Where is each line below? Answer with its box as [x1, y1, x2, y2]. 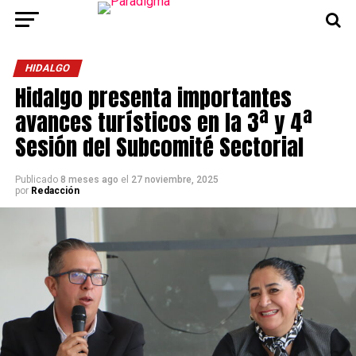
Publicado [14, 174, 58, 185]
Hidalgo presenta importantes [14, 80, 292, 114]
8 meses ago [60, 174, 118, 185]
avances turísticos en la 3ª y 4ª [14, 105, 312, 139]
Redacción [30, 185, 79, 196]
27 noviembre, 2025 [130, 174, 219, 185]
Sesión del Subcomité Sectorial [14, 130, 304, 164]
